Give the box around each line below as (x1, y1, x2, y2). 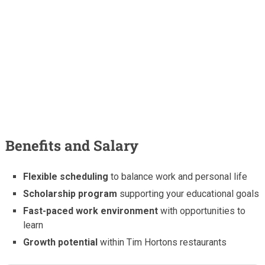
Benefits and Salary (5, 135, 138, 155)
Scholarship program (23, 188, 118, 199)
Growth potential (23, 236, 98, 248)
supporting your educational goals (117, 188, 260, 199)
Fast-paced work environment (23, 205, 159, 216)
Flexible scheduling (23, 170, 109, 182)
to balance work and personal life (108, 170, 248, 182)
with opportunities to (158, 205, 246, 216)
